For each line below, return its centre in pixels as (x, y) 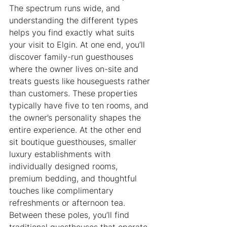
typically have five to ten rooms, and (80, 106)
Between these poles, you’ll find (70, 215)
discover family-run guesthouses (72, 57)
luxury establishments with (61, 154)
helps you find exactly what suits (73, 33)
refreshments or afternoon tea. (68, 203)
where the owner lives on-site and (75, 69)
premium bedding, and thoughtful (74, 179)
